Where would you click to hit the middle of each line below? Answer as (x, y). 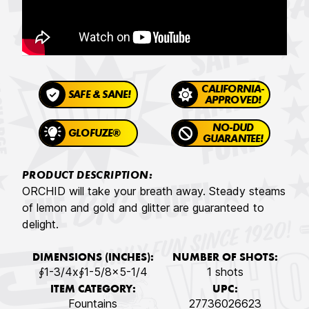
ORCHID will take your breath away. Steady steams (154, 191)
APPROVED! (233, 101)
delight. (40, 225)
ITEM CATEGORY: (93, 290)
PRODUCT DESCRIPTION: (87, 176)
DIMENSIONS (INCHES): (93, 258)
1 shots (225, 272)
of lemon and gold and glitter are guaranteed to (143, 208)
